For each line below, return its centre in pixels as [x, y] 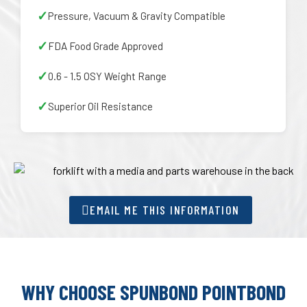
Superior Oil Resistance [100, 106]
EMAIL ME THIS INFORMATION [165, 209]
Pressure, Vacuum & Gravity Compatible [137, 15]
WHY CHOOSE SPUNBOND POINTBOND [153, 292]
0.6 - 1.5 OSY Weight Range [107, 76]
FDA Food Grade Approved [106, 46]
